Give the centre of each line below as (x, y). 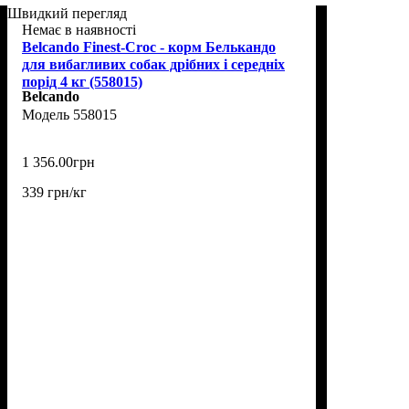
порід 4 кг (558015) (82, 81)
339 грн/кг (54, 192)
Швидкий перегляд (67, 13)
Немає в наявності (79, 29)
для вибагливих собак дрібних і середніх (153, 64)
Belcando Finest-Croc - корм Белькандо (149, 47)
